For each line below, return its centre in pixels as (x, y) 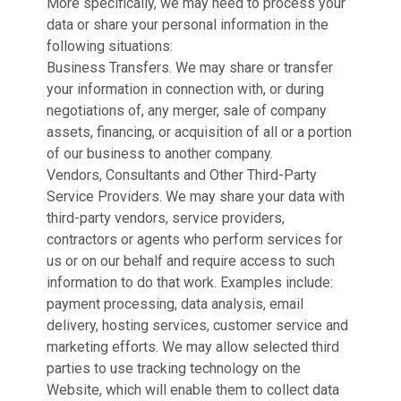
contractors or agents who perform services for (195, 239)
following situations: (110, 46)
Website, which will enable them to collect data (193, 390)
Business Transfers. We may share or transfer (190, 68)
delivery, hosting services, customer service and (197, 325)
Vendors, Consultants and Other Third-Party (182, 175)
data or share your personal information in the (188, 25)
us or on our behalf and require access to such (191, 261)
